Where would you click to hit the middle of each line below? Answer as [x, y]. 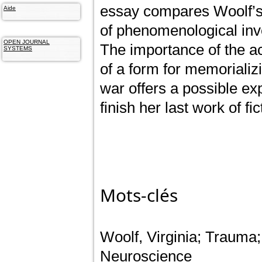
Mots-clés [139, 195]
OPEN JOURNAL [27, 42]
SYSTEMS [18, 49]
